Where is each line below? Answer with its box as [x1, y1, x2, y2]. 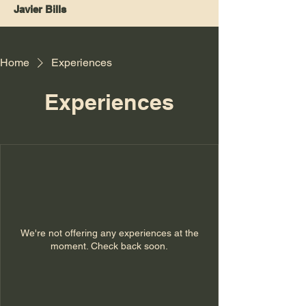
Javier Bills [14, 3, 66, 15]
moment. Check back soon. [51, 240, 168, 251]
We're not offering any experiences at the [20, 227, 199, 238]
